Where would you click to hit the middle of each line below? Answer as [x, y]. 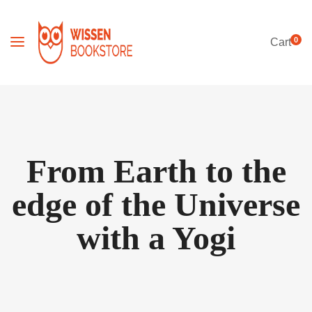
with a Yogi [156, 238]
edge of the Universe [156, 204]
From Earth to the [156, 171]
